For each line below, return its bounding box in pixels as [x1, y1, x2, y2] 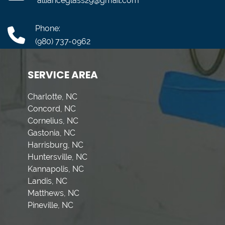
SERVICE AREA [28, 68, 98, 82]
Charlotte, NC [28, 92, 77, 101]
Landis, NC [28, 176, 67, 186]
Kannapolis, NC [28, 164, 84, 174]
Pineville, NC [28, 200, 73, 210]
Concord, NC [28, 104, 76, 114]
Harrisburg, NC [28, 140, 83, 150]
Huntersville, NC [28, 152, 87, 162]
